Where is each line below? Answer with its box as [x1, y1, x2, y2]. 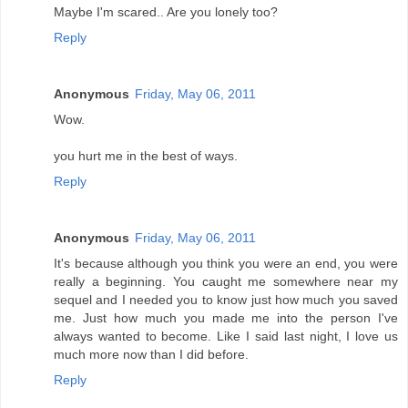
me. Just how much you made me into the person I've [54, 310, 398, 325]
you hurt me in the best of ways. [54, 148, 238, 163]
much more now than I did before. [54, 346, 249, 362]
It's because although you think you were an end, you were [54, 255, 398, 270]
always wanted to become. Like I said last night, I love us [54, 328, 398, 343]
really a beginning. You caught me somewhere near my [54, 273, 398, 289]
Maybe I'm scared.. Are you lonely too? [54, 4, 278, 19]
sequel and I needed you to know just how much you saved [54, 291, 398, 307]
